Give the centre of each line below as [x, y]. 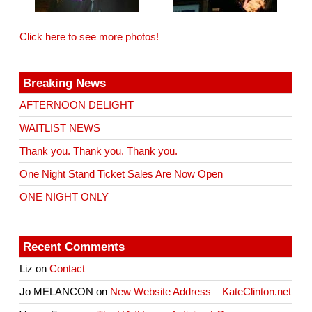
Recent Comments [74, 246]
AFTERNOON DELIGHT [77, 105]
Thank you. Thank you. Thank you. [99, 151]
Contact [68, 268]
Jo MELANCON [57, 291]
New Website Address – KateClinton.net [201, 291]
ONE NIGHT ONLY [64, 197]
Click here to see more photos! [89, 37]
